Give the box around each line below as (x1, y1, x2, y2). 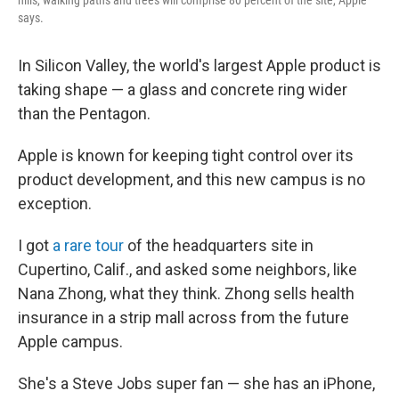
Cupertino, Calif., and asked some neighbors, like (18, 259, 357, 279)
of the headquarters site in (124, 235, 313, 255)
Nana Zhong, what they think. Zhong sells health (18, 283, 354, 303)
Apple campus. (18, 331, 123, 351)
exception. (18, 193, 92, 213)
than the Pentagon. (18, 103, 151, 123)
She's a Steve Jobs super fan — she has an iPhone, (18, 373, 375, 393)
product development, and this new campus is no (18, 169, 365, 189)
